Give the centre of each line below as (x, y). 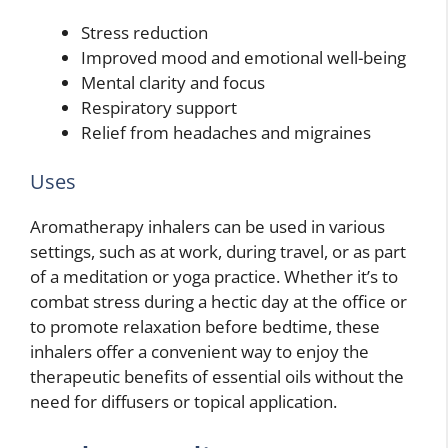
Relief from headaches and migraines (226, 132)
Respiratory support (159, 107)
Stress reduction (144, 32)
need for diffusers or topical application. (183, 402)
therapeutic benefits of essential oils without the (217, 377)
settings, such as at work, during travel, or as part (218, 252)
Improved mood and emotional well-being (243, 57)
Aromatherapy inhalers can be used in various (207, 227)
